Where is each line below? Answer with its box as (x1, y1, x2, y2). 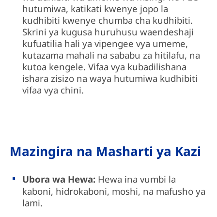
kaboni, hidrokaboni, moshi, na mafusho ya (22, 185, 206, 197)
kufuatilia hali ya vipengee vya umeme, (22, 37, 188, 49)
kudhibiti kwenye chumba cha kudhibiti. (22, 14, 193, 26)
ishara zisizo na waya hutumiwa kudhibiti (22, 72, 198, 84)
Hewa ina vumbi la (98, 172, 176, 185)
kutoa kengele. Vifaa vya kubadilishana (22, 60, 187, 73)
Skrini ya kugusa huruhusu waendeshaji (22, 25, 194, 38)
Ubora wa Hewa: (22, 172, 98, 185)
